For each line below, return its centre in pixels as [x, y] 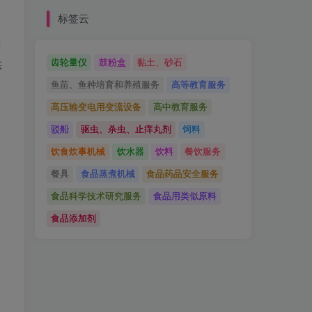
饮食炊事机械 [78, 151]
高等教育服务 [198, 84]
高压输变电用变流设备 [96, 107]
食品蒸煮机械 [108, 173]
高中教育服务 [180, 107]
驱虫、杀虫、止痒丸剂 [126, 129]
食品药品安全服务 [182, 173]
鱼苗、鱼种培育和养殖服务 [106, 84]
